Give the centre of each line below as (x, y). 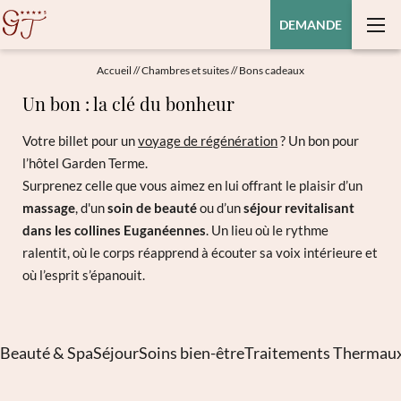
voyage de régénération (208, 140)
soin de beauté (153, 207)
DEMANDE (311, 25)
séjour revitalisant (299, 207)
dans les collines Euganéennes (115, 230)
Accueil (115, 70)
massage (49, 207)
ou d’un (221, 207)
